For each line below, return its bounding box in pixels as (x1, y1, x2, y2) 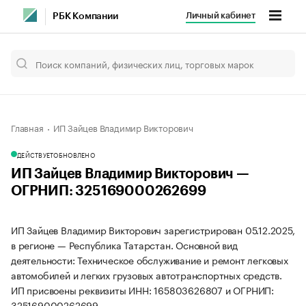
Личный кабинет (185, 11, 255, 20)
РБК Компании (53, 12, 118, 21)
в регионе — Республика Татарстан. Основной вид (11, 237, 238, 252)
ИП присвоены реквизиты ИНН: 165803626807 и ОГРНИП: (11, 282, 274, 297)
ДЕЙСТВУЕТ (17, 150, 54, 159)
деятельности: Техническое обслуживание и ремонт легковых (11, 252, 288, 267)
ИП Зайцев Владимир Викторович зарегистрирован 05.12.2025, (11, 222, 295, 237)
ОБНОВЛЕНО (53, 150, 95, 159)
